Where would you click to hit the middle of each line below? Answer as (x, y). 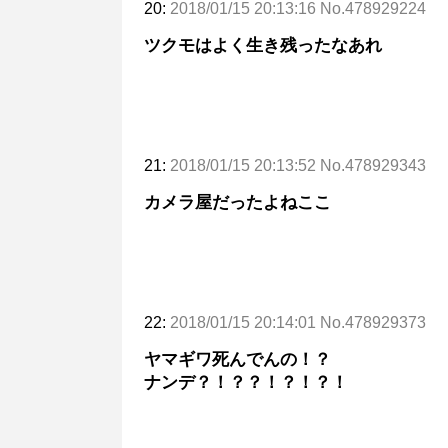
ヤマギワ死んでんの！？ (237, 359)
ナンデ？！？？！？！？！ (246, 382)
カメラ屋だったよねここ (237, 202)
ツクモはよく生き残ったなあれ (263, 45)
